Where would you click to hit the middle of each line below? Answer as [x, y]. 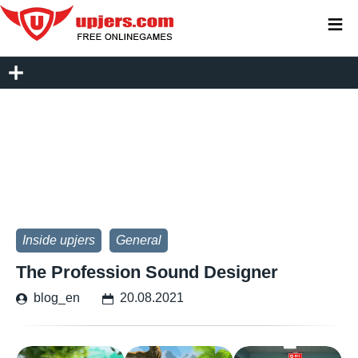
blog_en [57, 298]
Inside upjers [59, 240]
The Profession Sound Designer [147, 272]
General [139, 240]
